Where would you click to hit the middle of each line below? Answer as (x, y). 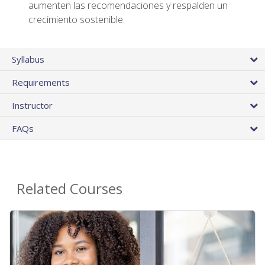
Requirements (41, 83)
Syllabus (28, 59)
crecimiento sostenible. (77, 20)
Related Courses (70, 189)
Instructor (32, 106)
